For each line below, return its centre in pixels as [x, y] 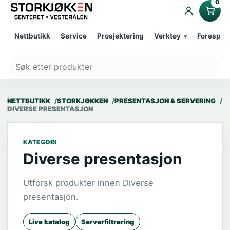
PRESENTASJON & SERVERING [165, 100]
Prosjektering [120, 36]
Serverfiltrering [108, 222]
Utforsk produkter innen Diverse [88, 183]
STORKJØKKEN [82, 100]
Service [74, 36]
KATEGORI [40, 142]
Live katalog [49, 222]
